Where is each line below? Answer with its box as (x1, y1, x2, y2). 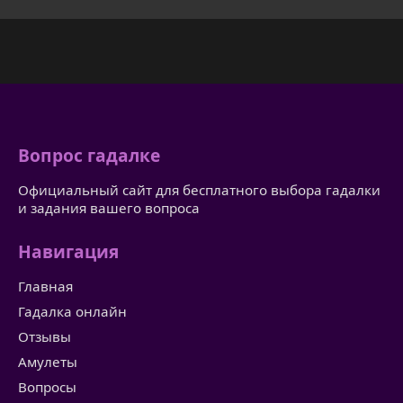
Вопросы (18, 378, 76, 397)
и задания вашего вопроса (18, 198, 200, 217)
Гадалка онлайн (18, 302, 127, 321)
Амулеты (18, 353, 77, 372)
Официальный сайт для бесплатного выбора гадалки (18, 180, 381, 199)
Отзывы (18, 327, 71, 346)
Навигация (18, 239, 119, 264)
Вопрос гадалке (18, 142, 160, 167)
